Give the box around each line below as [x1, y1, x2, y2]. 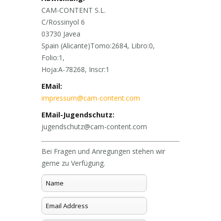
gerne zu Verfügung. [41, 158, 105, 168]
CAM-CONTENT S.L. [41, 5, 106, 15]
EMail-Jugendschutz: [41, 110, 114, 119]
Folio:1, [41, 53, 65, 62]
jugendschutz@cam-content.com [41, 122, 147, 131]
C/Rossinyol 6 [41, 17, 85, 27]
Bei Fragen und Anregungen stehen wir [41, 147, 165, 156]
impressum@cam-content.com [41, 93, 140, 103]
